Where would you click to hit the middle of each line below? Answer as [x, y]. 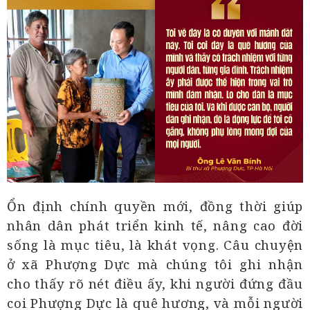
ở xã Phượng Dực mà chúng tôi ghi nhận [155, 264]
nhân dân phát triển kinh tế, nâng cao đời [155, 226]
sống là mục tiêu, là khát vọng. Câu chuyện [155, 245]
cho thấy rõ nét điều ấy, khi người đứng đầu [155, 284]
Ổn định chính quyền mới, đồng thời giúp [155, 206]
